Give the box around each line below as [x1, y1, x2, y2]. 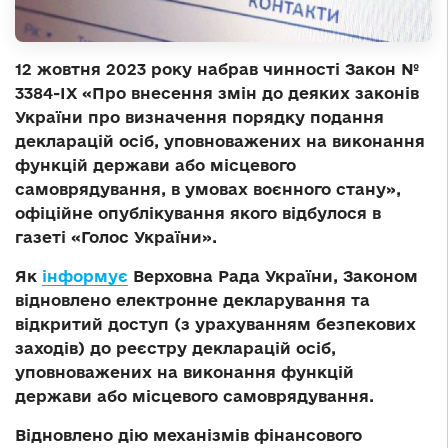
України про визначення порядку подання [15, 108, 384, 127]
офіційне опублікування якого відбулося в [15, 204, 381, 223]
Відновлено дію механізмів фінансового [15, 426, 362, 445]
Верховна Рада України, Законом [128, 267, 418, 286]
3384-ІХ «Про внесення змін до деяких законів [15, 84, 419, 103]
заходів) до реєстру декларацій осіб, [15, 339, 336, 358]
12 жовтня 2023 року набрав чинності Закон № [15, 60, 419, 79]
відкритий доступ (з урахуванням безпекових [15, 315, 416, 334]
